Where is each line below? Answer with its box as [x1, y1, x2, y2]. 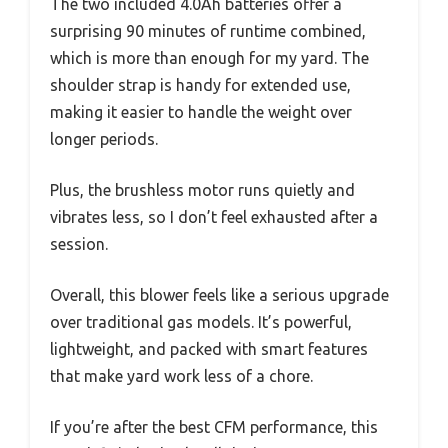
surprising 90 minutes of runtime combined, [50, 21, 366, 40]
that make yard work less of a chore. [50, 366, 313, 385]
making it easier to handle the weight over [50, 102, 352, 121]
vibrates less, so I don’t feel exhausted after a [50, 207, 378, 226]
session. [50, 234, 108, 253]
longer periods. [50, 129, 158, 148]
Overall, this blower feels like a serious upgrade [50, 285, 389, 304]
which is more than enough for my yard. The [50, 48, 369, 67]
